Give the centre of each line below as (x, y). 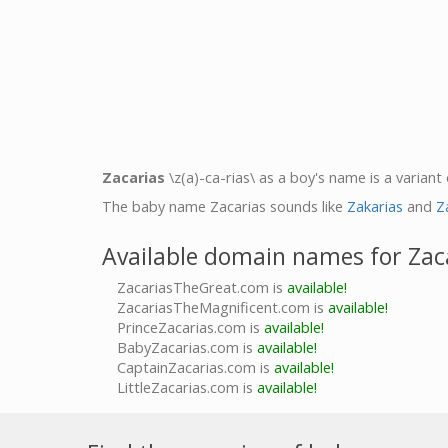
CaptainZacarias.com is (195, 367)
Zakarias (375, 206)
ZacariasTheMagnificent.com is (222, 307)
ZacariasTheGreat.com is (202, 287)
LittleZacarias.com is (187, 387)
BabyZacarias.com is (187, 347)
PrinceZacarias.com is (190, 327)
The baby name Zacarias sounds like (224, 206)
